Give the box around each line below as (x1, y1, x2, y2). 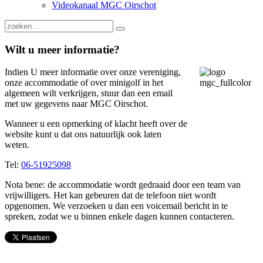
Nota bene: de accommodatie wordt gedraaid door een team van (5, 180, 241, 190)
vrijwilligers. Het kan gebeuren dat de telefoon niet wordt (5, 190, 216, 201)
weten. (5, 140, 29, 150)
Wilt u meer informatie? (5, 43, 120, 56)
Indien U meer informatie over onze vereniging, (5, 67, 181, 77)
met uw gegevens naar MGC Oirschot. (5, 99, 148, 109)
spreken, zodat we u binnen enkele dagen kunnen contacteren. (5, 211, 234, 222)
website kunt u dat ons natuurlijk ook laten (5, 129, 161, 140)
